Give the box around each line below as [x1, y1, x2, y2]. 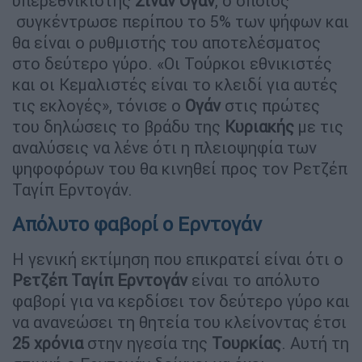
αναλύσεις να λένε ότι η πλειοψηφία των [12, 137, 317, 158]
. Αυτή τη [281, 332, 349, 353]
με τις [294, 116, 343, 137]
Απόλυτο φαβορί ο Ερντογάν [12, 212, 262, 236]
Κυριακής [225, 116, 294, 137]
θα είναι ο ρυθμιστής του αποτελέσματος [12, 32, 321, 53]
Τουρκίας [212, 332, 281, 353]
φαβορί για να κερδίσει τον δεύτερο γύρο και [12, 290, 350, 311]
